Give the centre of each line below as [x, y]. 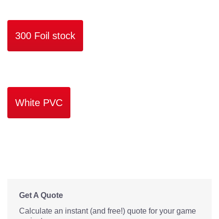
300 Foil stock [45, 36]
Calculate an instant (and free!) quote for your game [108, 211]
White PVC [39, 103]
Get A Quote [41, 195]
